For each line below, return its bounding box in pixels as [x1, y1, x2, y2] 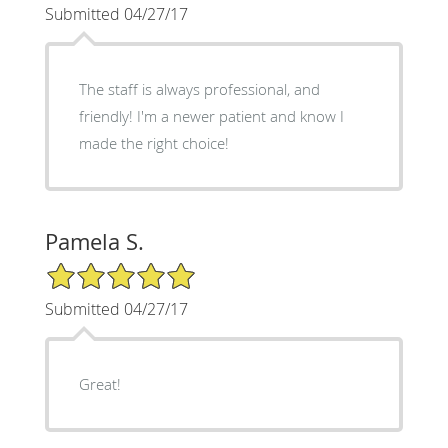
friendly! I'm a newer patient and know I [78, 105, 344, 126]
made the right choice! [78, 132, 229, 153]
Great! [78, 373, 121, 394]
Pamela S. [44, 226, 144, 256]
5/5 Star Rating [44, 259, 144, 279]
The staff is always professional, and [78, 78, 320, 99]
